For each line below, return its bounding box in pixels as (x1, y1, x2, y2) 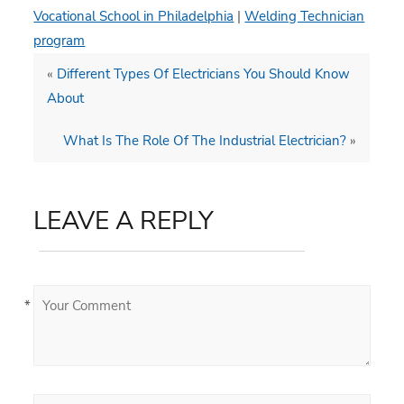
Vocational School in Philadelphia (33, 6, 234, 25)
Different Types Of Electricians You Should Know (57, 64, 351, 83)
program (33, 31, 86, 50)
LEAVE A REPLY (33, 203, 215, 238)
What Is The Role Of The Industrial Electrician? (63, 131, 347, 150)
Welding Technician (244, 6, 365, 25)
